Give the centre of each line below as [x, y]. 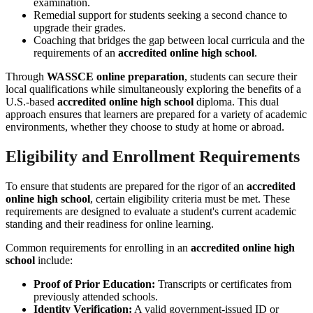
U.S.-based [31, 101]
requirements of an [76, 52]
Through [26, 76]
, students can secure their [241, 76]
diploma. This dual [236, 101]
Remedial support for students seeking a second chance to [160, 15]
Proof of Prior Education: [94, 284]
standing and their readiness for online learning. [110, 224]
